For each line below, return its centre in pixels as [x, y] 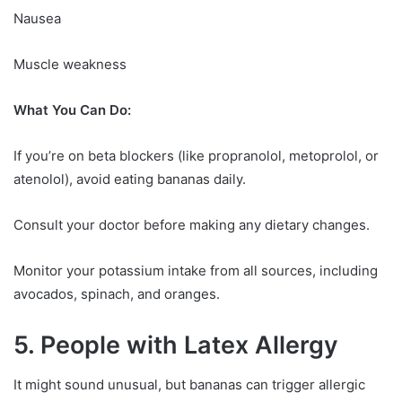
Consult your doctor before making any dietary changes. [192, 224]
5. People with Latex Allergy [176, 345]
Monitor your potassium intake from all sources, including [196, 270]
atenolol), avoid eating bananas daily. [130, 179]
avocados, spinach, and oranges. [117, 293]
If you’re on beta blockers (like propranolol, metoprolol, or [196, 155]
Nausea [37, 18]
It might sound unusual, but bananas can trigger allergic [189, 385]
